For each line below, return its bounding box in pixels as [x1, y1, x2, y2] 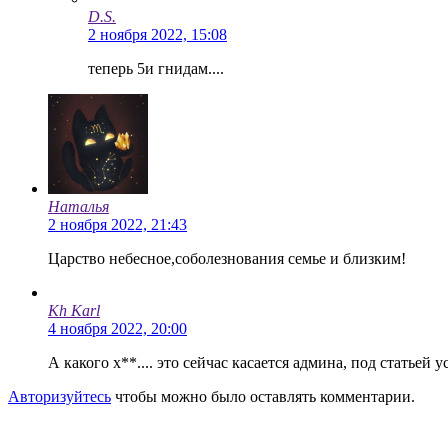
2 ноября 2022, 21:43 [48, 215, 187, 233]
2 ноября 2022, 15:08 [88, 25, 227, 43]
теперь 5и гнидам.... [88, 59, 224, 77]
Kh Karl [48, 301, 100, 319]
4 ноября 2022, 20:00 [48, 319, 187, 337]
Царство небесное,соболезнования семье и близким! [48, 249, 406, 267]
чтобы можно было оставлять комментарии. [115, 387, 415, 405]
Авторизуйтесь [8, 387, 111, 405]
